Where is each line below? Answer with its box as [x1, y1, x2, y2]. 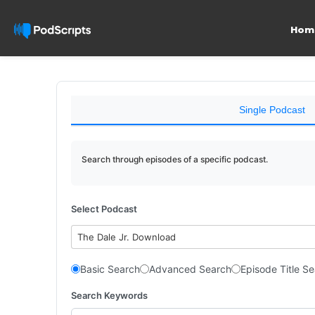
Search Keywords [71, 289, 148, 301]
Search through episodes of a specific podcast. [82, 154, 268, 165]
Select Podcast [71, 203, 137, 214]
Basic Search [80, 263, 140, 275]
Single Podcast [238, 104, 305, 115]
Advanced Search [149, 263, 231, 275]
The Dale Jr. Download [77, 231, 176, 243]
